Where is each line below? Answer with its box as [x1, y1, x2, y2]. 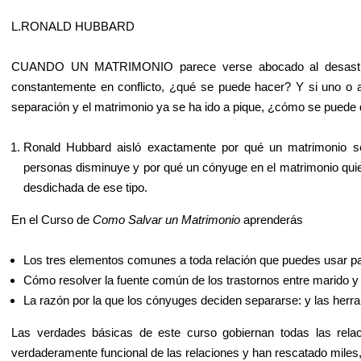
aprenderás [239, 213, 303, 226]
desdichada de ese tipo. [23, 180, 147, 194]
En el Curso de [10, 213, 93, 226]
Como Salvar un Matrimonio [92, 213, 240, 226]
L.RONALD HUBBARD [10, 19, 135, 33]
